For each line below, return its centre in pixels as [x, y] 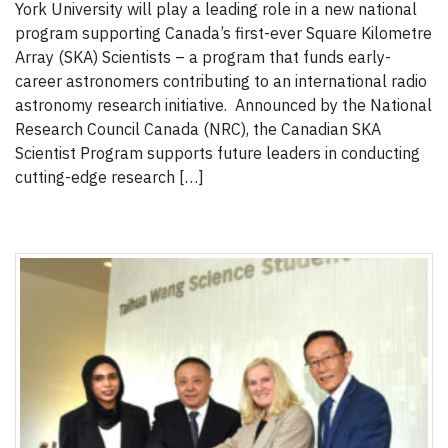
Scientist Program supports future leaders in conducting [217, 153]
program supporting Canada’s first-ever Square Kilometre [223, 33]
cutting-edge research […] [109, 177]
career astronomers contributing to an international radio [221, 81]
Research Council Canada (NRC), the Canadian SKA [198, 129]
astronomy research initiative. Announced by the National [223, 105]
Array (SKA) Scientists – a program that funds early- [203, 57]
